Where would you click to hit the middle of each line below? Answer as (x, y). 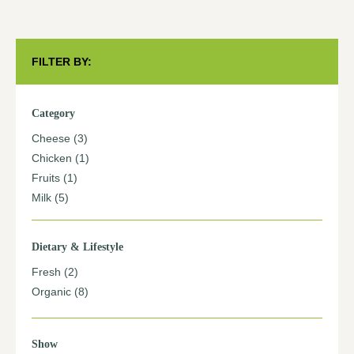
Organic (51, 292)
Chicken (52, 158)
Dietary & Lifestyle (77, 247)
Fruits (46, 178)
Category (53, 114)
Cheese (51, 139)
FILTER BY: (62, 62)
